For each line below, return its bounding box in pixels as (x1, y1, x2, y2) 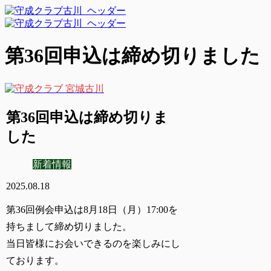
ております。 (6, 255, 65, 266)
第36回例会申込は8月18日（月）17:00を (6, 204, 178, 215)
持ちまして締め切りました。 (6, 221, 132, 232)
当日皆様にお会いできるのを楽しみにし (6, 238, 181, 249)
